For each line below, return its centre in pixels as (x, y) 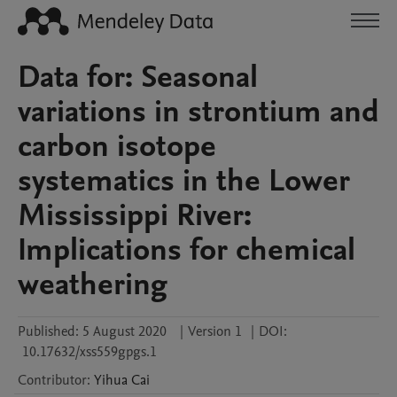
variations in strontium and (198, 112)
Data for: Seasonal (138, 77)
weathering (93, 284)
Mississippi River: (135, 215)
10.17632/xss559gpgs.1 (90, 352)
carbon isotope (117, 146)
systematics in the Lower (184, 181)
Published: (48, 331)
